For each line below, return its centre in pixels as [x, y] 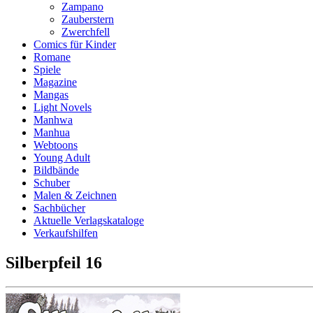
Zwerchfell [86, 32]
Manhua [52, 132]
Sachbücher [59, 208]
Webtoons [56, 145]
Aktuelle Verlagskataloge [89, 220]
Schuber [52, 183]
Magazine [55, 82]
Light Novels [63, 107]
